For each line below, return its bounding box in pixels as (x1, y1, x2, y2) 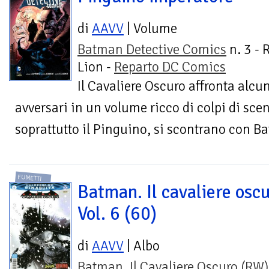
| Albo (124, 237, 160, 255)
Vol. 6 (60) (77, 202, 157, 225)
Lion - (77, 58, 114, 76)
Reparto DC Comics (114, 58, 226, 76)
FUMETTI (17, 172, 43, 183)
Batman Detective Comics (77, 41, 226, 59)
